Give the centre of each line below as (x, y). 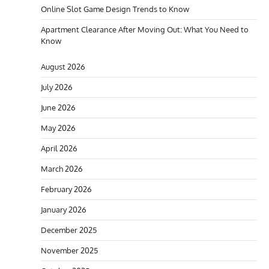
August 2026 (63, 67)
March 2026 (62, 169)
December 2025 (69, 230)
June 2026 (58, 108)
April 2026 (59, 149)
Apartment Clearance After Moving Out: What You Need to (145, 30)
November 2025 (69, 251)
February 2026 (66, 189)
